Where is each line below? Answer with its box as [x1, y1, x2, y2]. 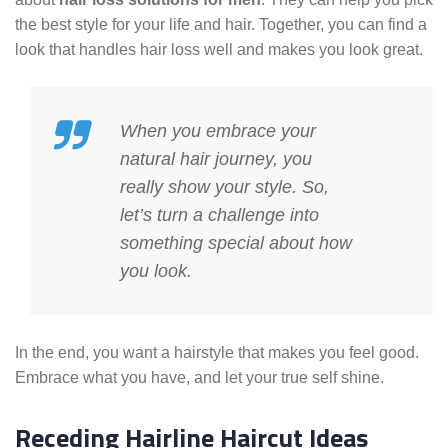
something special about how [120, 233, 352, 254]
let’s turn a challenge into [120, 205, 319, 226]
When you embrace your [120, 121, 316, 142]
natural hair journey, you [120, 149, 312, 170]
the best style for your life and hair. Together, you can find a [15, 16, 427, 34]
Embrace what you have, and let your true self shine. [15, 369, 384, 387]
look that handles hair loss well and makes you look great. [15, 41, 423, 59]
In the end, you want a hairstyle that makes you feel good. [15, 344, 419, 362]
